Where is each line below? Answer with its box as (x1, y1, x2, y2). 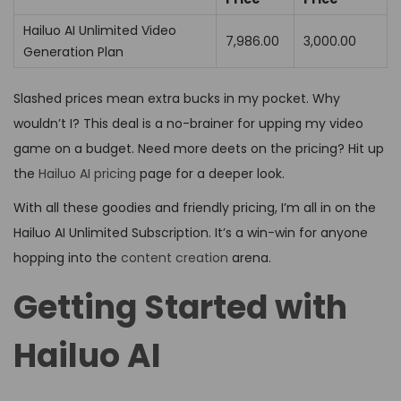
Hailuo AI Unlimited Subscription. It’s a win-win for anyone (13, 224, 368, 243)
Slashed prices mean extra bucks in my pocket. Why (13, 90, 340, 108)
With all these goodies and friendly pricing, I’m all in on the (13, 199, 376, 218)
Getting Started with (13, 285, 347, 331)
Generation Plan (23, 43, 124, 62)
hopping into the (13, 249, 121, 268)
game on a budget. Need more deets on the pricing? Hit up (13, 140, 384, 158)
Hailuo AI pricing (38, 165, 136, 183)
